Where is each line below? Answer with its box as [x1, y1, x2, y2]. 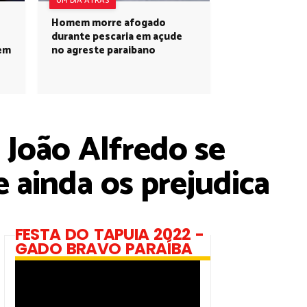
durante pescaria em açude [51, 28, 182, 45]
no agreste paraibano [51, 42, 156, 59]
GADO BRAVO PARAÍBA [15, 238, 193, 260]
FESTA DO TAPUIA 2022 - [15, 223, 204, 245]
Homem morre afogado [51, 14, 166, 32]
